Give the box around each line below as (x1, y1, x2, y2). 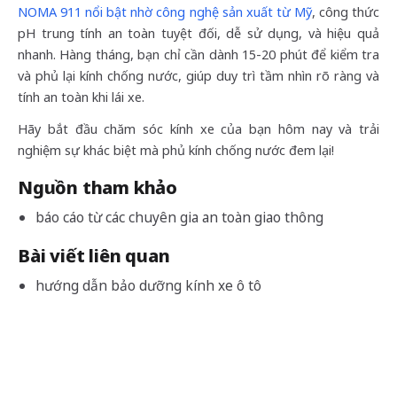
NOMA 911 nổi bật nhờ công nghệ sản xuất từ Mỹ (18, 3, 312, 20)
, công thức (311, 3, 380, 20)
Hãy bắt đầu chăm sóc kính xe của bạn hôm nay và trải (18, 120, 379, 137)
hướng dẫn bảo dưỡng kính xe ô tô (35, 276, 261, 295)
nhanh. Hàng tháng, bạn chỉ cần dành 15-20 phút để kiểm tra (18, 45, 379, 63)
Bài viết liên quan (18, 244, 170, 268)
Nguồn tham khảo (18, 175, 177, 199)
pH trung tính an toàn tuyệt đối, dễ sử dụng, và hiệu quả (18, 24, 379, 42)
